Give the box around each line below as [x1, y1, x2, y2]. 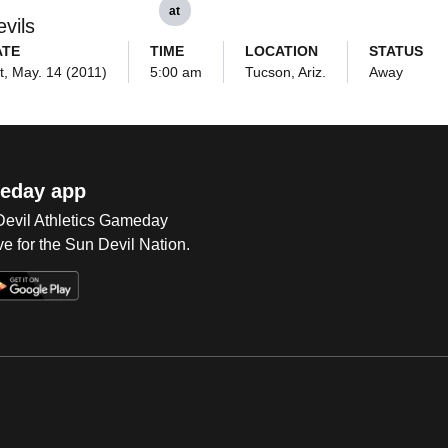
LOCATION [244, 43, 318, 59]
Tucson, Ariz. [244, 64, 326, 80]
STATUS [368, 43, 423, 59]
